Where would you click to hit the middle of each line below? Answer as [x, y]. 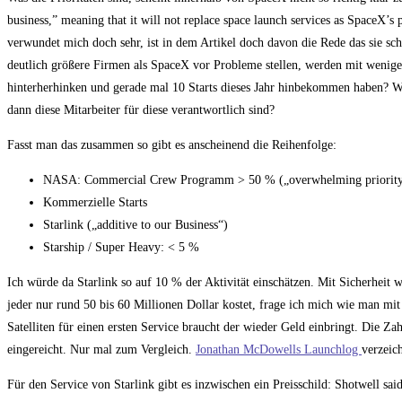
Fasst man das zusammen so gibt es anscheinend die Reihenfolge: [172, 145]
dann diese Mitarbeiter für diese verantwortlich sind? [141, 110]
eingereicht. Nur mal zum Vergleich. [101, 350]
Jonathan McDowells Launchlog [279, 350]
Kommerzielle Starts [95, 203]
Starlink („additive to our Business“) [135, 225]
